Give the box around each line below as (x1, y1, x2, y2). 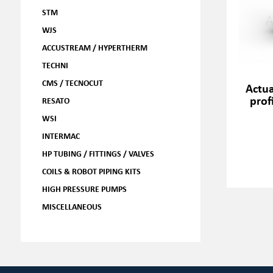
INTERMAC (41, 130, 80, 141)
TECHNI (41, 59, 68, 71)
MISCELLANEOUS (41, 200, 102, 212)
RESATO (41, 94, 69, 106)
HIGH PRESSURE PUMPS (41, 183, 127, 194)
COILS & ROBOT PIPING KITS (41, 165, 141, 177)
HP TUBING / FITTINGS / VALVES (41, 147, 154, 159)
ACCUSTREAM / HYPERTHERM (41, 41, 147, 53)
